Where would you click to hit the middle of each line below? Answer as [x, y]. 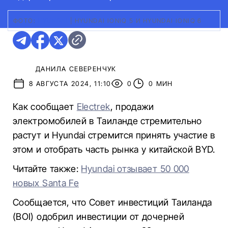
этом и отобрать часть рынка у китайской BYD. [114, 149]
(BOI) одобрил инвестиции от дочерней [98, 217]
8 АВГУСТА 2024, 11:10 [70, 83]
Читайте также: [47, 169]
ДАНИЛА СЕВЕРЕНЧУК [76, 68]
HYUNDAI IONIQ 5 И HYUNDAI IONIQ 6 [138, 21]
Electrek [93, 107]
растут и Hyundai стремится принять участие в [114, 135]
